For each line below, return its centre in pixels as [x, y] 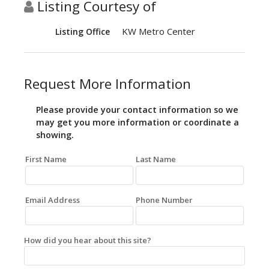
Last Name [156, 159]
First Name [46, 159]
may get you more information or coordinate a [138, 122]
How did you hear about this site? [88, 240]
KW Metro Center [159, 32]
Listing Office [83, 32]
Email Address [52, 200]
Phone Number [164, 200]
